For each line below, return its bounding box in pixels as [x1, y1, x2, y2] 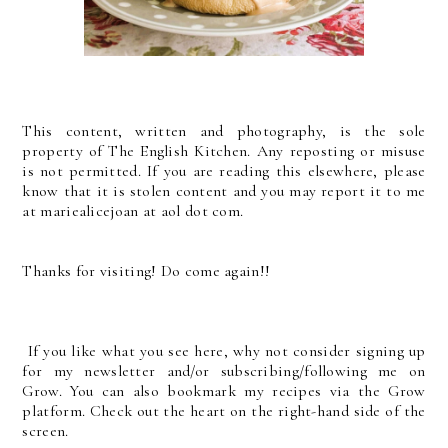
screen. [22, 420, 69, 441]
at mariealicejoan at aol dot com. [22, 200, 244, 221]
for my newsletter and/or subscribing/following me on [22, 360, 426, 381]
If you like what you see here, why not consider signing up [22, 340, 426, 361]
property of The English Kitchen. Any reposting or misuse [22, 140, 426, 161]
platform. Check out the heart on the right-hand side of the [22, 400, 426, 421]
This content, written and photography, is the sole [22, 120, 426, 141]
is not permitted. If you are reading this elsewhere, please [22, 160, 426, 181]
